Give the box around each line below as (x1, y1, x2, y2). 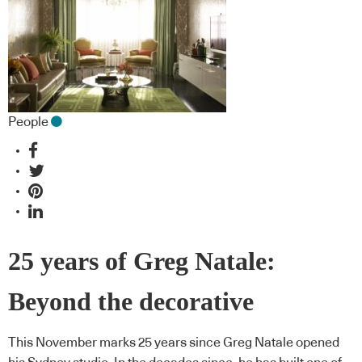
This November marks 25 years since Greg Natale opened (8, 335, 339, 349)
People (8, 116, 48, 129)
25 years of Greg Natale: (8, 247, 276, 276)
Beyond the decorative (8, 288, 254, 317)
